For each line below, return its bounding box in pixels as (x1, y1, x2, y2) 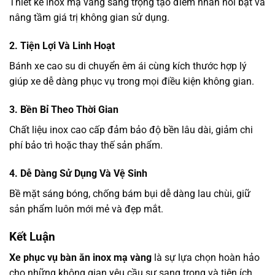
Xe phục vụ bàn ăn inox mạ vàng (9, 252, 152, 264)
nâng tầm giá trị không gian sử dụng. (9, 12, 169, 24)
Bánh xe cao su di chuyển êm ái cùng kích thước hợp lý (9, 60, 247, 72)
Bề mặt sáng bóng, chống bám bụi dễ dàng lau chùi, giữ (9, 187, 250, 199)
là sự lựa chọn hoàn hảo (152, 252, 260, 264)
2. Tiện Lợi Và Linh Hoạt (9, 40, 115, 52)
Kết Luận (9, 229, 55, 244)
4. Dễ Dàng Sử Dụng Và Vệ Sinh (9, 167, 147, 179)
